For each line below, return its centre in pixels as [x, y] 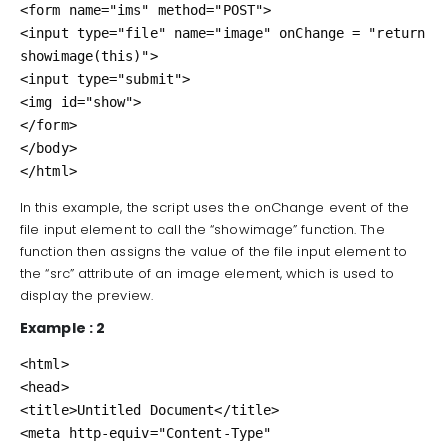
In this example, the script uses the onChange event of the [214, 208]
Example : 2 [63, 328]
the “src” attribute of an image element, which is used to [207, 274]
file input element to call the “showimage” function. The [202, 230]
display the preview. [86, 296]
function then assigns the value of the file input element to [214, 252]
